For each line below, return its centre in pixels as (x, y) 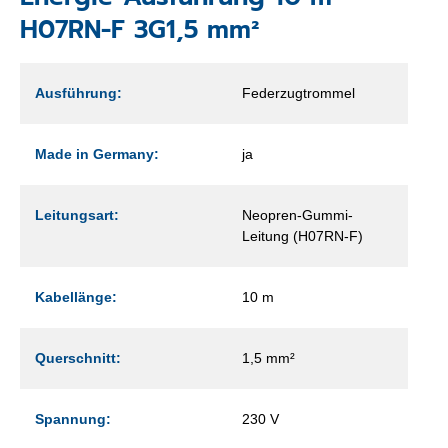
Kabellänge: (76, 296)
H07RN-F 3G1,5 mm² (140, 29)
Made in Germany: (97, 153)
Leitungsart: (77, 214)
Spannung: (73, 418)
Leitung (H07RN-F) (302, 235)
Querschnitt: (78, 357)
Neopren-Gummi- (297, 214)
